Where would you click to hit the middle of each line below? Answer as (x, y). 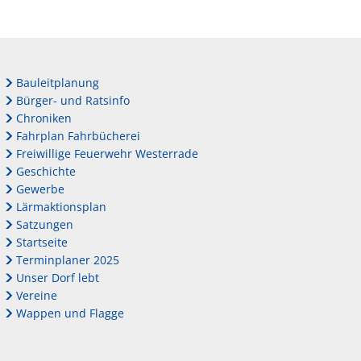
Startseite (41, 243)
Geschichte (46, 172)
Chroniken (44, 118)
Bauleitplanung (57, 83)
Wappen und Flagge (70, 313)
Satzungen (44, 225)
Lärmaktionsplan (61, 207)
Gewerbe (40, 189)
